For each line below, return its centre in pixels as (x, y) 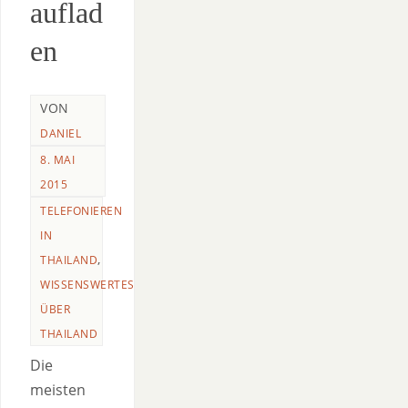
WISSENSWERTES (87, 285)
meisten (58, 390)
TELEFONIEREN (81, 211)
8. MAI (57, 160)
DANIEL (61, 133)
